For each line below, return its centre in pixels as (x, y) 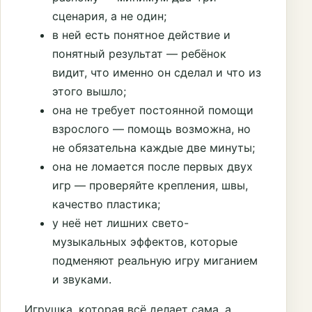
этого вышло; (89, 92)
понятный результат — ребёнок (139, 54)
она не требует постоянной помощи (153, 110)
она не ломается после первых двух (153, 167)
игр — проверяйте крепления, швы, (150, 186)
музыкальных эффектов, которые (145, 242)
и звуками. (82, 280)
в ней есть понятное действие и (141, 35)
